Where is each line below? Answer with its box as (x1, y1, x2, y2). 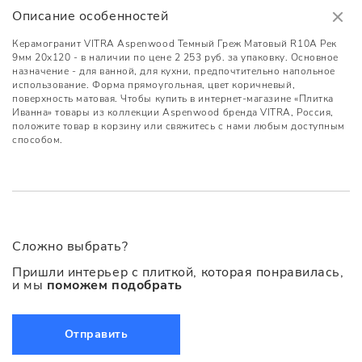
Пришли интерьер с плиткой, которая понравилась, (12, 263, 344, 282)
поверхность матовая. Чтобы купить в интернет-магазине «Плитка (12, 92, 334, 106)
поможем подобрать (46, 276, 183, 295)
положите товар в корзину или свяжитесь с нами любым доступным (12, 120, 345, 133)
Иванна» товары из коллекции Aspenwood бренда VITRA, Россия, (12, 106, 334, 120)
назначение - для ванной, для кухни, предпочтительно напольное (12, 65, 335, 78)
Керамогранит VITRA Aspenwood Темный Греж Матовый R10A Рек (12, 37, 337, 51)
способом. (12, 133, 63, 147)
